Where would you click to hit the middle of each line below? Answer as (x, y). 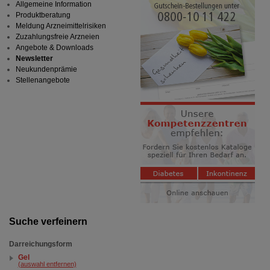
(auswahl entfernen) (47, 264)
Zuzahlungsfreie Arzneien (57, 37)
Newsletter (34, 59)
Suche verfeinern (48, 222)
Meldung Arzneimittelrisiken (61, 26)
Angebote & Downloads (54, 48)
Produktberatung (43, 15)
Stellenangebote (42, 80)
